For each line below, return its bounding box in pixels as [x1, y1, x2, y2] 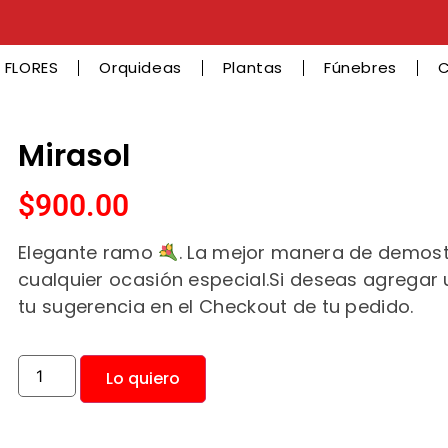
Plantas [222, 57, 284, 78]
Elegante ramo [18, 240, 159, 266]
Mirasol [18, 135, 130, 177]
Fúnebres [324, 57, 397, 78]
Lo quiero [106, 366, 181, 390]
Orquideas [99, 57, 182, 78]
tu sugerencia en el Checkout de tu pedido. [18, 294, 414, 320]
